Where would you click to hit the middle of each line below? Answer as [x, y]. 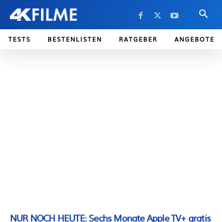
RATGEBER [138, 39]
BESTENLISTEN [75, 39]
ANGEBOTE [194, 39]
